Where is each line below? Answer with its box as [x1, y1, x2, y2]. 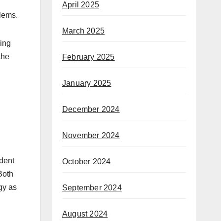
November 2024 [62, 131, 120, 140]
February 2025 [62, 52, 115, 61]
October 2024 [62, 157, 111, 166]
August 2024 [62, 209, 108, 218]
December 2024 [62, 105, 120, 113]
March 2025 [62, 26, 105, 35]
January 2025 [62, 78, 111, 87]
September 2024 [62, 183, 122, 192]
